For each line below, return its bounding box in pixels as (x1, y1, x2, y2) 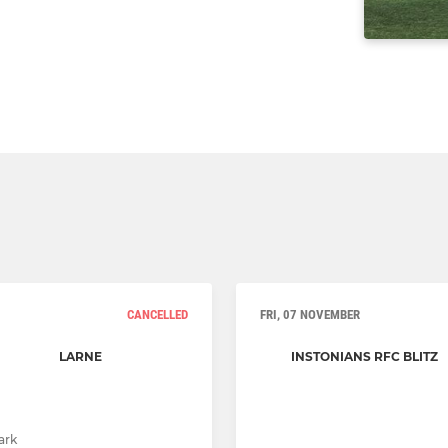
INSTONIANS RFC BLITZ (291, 349, 438, 365)
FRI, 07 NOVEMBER (260, 307, 360, 323)
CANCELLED (127, 307, 188, 323)
